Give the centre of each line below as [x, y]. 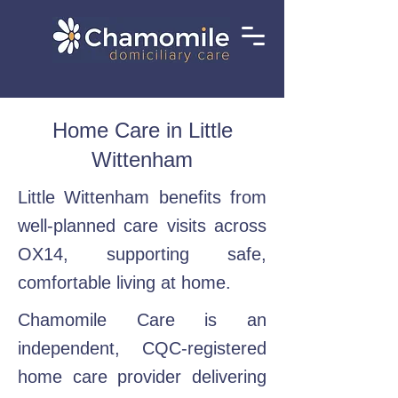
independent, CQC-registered [142, 348]
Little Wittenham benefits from [142, 197]
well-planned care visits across [142, 226]
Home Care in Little [142, 130]
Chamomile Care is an [142, 320]
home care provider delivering [142, 377]
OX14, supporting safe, [142, 254]
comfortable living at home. [124, 283]
